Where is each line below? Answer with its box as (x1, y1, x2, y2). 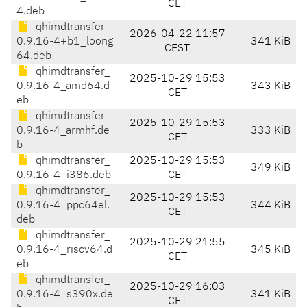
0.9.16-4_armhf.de (16, 125, 110, 137)
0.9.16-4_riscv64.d (16, 245, 112, 256)
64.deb (16, 51, 51, 62)
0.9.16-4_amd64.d (16, 81, 110, 93)
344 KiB (251, 200, 291, 212)
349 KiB (251, 162, 291, 174)
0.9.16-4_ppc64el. (16, 200, 110, 212)
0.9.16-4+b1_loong (16, 36, 113, 48)
